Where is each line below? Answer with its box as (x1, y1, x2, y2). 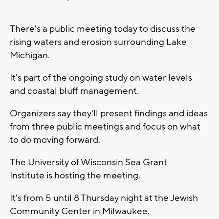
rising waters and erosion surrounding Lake (10, 36, 187, 48)
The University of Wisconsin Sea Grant (10, 156, 167, 169)
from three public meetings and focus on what (10, 121, 200, 133)
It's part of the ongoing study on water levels (10, 72, 192, 84)
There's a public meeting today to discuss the (10, 23, 196, 35)
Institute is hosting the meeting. (10, 170, 140, 182)
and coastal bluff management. (10, 85, 139, 97)
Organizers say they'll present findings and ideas (10, 108, 208, 120)
